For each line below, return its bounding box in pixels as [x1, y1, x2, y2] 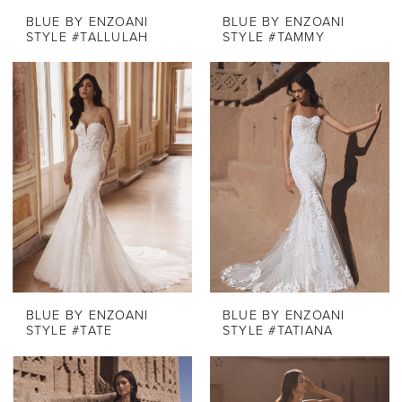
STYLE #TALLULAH [25, 28, 149, 48]
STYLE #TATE [25, 321, 113, 341]
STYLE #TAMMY [222, 28, 325, 48]
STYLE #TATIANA [222, 321, 334, 341]
